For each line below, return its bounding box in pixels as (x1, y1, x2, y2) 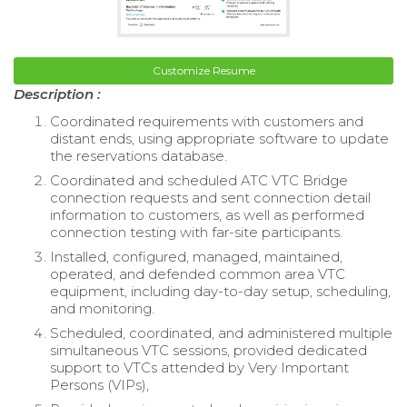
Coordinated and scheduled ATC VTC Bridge (50, 172, 348, 190)
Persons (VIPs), (50, 376, 149, 394)
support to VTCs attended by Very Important (50, 359, 349, 377)
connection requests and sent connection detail (50, 189, 371, 207)
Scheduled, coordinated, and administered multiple (50, 324, 392, 342)
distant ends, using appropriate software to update (50, 130, 389, 148)
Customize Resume (152, 64, 255, 78)
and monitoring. (50, 300, 154, 318)
